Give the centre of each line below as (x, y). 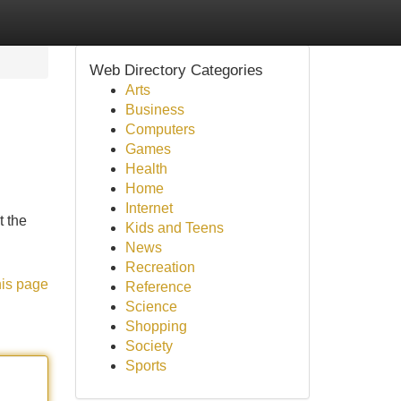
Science (151, 307)
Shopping (156, 326)
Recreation (160, 267)
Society (149, 346)
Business (154, 110)
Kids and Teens (174, 228)
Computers (160, 129)
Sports (145, 366)
